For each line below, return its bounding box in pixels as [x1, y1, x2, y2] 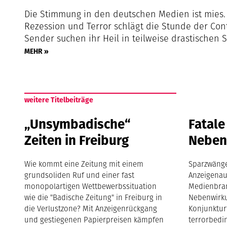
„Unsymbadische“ [24, 115, 131, 133]
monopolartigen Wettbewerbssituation [24, 181, 157, 192]
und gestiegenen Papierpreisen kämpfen [24, 214, 164, 225]
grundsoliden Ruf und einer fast [24, 170, 135, 180]
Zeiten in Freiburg [24, 131, 129, 149]
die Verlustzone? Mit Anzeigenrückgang [24, 203, 158, 214]
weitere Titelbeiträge [24, 95, 94, 105]
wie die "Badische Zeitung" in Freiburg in [24, 192, 163, 203]
